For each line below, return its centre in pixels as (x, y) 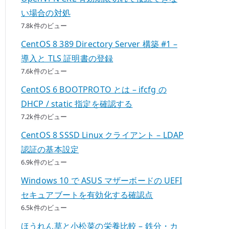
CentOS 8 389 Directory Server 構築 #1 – (99, 44)
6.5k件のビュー (44, 207)
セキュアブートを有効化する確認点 (87, 194)
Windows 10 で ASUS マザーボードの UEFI (101, 180)
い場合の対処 (46, 13)
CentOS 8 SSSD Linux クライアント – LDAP (102, 135)
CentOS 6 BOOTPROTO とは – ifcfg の (94, 89)
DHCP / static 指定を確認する (77, 104)
